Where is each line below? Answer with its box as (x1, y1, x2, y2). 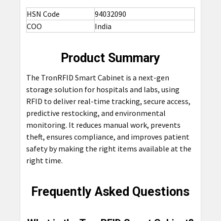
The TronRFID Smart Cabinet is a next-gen (26, 72, 169, 82)
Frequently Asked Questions (31, 184, 190, 199)
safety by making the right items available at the (26, 143, 191, 153)
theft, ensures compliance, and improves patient (26, 131, 189, 142)
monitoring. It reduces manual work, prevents (26, 119, 181, 130)
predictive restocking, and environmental (26, 108, 166, 118)
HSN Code (26, 8, 60, 19)
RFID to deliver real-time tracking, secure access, (26, 96, 190, 106)
